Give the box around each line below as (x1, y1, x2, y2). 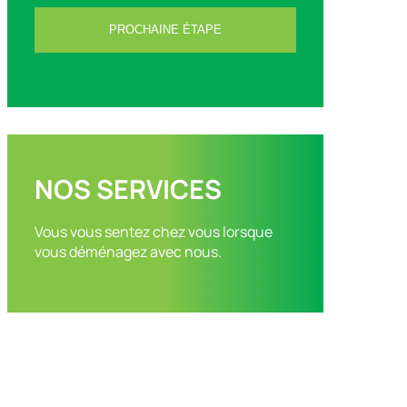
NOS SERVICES (35, 171, 222, 207)
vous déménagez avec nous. (35, 242, 222, 262)
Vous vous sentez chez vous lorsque (35, 222, 273, 242)
